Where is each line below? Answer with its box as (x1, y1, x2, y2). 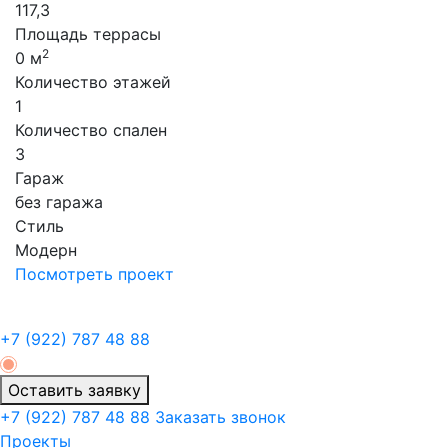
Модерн (15, 240, 77, 260)
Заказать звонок (155, 407, 286, 427)
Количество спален (15, 120, 167, 140)
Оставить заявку (8, 380, 141, 400)
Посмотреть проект (15, 264, 174, 284)
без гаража (15, 192, 103, 212)
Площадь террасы (15, 24, 161, 44)
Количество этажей (15, 72, 171, 92)
